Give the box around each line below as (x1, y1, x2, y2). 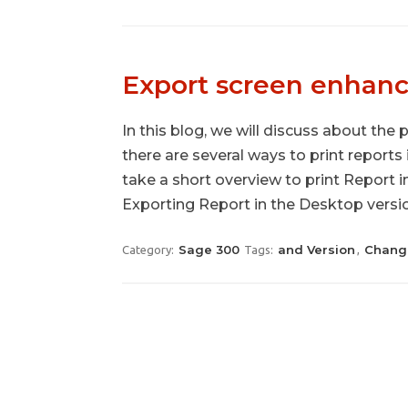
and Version (278, 242, 356, 257)
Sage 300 (178, 242, 240, 257)
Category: (122, 243, 178, 256)
